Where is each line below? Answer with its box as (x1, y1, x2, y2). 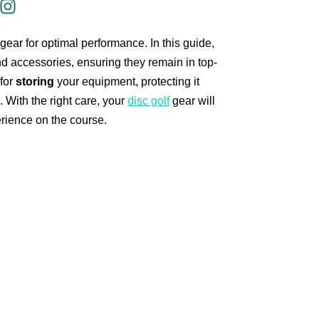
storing (16, 75, 54, 88)
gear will (169, 95, 215, 108)
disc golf (127, 95, 169, 108)
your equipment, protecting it (54, 75, 199, 88)
